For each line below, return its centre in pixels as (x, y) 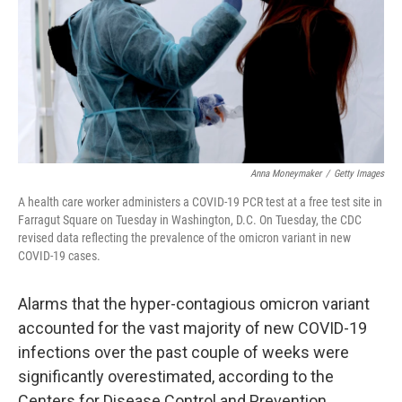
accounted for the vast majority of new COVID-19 (192, 328)
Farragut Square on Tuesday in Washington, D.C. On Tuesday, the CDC (190, 220)
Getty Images (359, 174)
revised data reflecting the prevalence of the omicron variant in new (184, 238)
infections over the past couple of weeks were (184, 352)
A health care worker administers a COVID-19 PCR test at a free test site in (200, 202)
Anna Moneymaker (286, 174)
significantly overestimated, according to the (176, 376)
